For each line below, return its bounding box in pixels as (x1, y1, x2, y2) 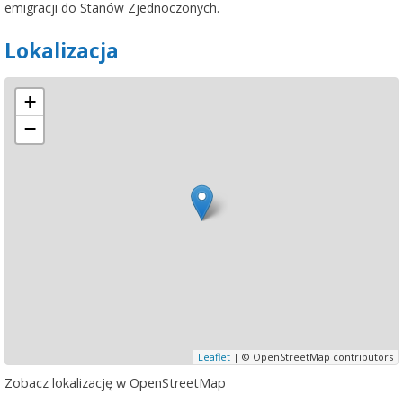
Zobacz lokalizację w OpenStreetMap (4, 373, 226, 391)
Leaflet (198, 349, 230, 363)
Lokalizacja (4, 36, 119, 65)
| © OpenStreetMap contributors (230, 349, 393, 363)
